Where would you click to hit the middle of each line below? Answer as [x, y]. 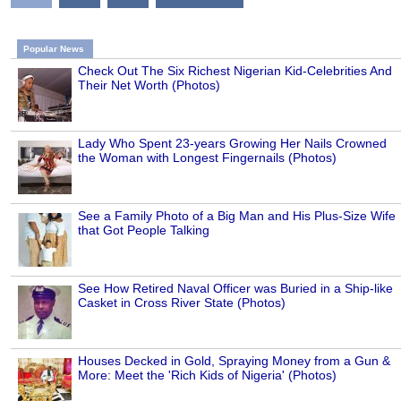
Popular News [54, 48]
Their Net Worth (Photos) [149, 85]
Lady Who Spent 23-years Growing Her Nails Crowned [232, 143]
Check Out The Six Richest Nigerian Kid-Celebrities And [235, 70]
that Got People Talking [144, 230]
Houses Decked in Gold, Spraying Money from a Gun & [234, 360]
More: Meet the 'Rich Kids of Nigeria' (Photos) [207, 375]
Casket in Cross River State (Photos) [182, 302]
